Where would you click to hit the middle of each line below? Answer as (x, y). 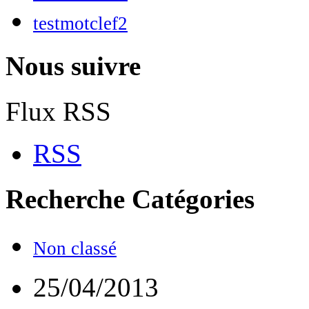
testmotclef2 (80, 23)
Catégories (193, 199)
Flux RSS (58, 112)
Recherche (69, 199)
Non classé (75, 248)
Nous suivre (73, 66)
